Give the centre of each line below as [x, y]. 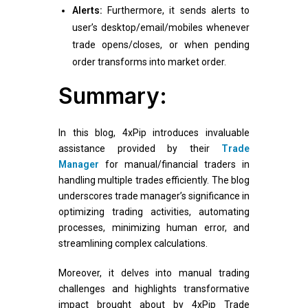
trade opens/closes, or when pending [161, 45]
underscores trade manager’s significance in [154, 196]
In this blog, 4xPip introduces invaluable [154, 133]
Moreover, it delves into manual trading [154, 273]
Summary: [113, 96]
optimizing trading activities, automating [154, 212]
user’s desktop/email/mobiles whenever [161, 28]
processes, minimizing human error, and [154, 228]
